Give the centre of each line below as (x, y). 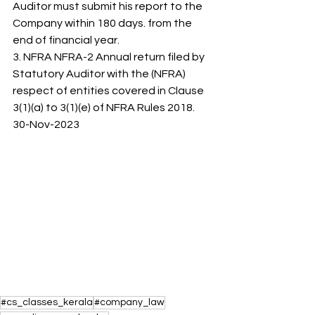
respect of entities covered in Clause (109, 91)
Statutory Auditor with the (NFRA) (100, 74)
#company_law (129, 302)
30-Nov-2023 (46, 124)
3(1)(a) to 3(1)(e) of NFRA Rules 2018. (105, 108)
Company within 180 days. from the (103, 23)
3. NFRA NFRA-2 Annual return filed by (110, 57)
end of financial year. (67, 40)
